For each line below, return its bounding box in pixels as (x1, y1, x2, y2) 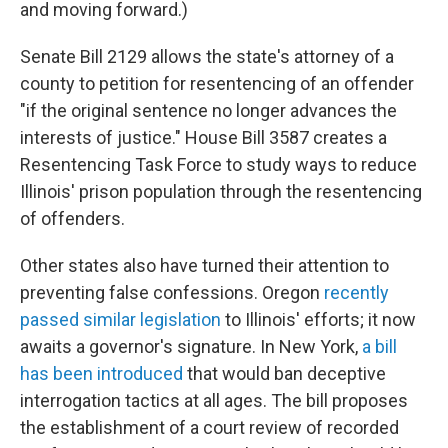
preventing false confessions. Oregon (20, 282, 324, 303)
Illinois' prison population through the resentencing (20, 181, 422, 202)
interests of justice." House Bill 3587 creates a (20, 127, 387, 148)
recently (324, 282, 389, 303)
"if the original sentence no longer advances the (20, 100, 397, 121)
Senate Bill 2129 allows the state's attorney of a (20, 46, 394, 67)
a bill (362, 336, 397, 357)
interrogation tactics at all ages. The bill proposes (20, 390, 408, 411)
